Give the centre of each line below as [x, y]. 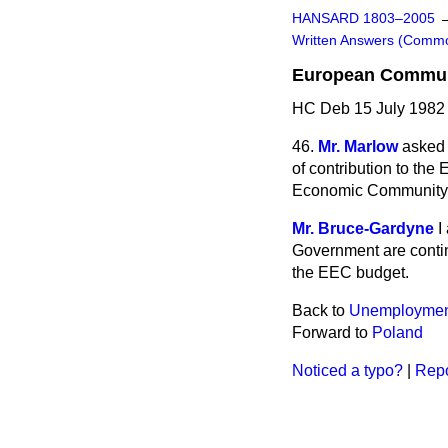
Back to [320, 310]
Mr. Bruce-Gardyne [363, 228]
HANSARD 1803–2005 [363, 18]
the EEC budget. [350, 272]
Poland [397, 332]
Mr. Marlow [358, 146]
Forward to [332, 332]
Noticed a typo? [347, 370]
